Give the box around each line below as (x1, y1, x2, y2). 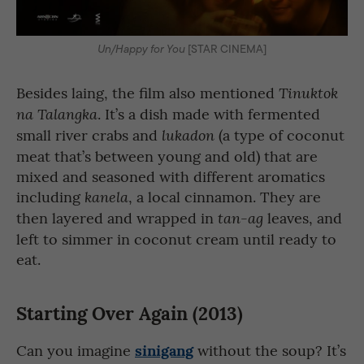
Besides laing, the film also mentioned (16, 81, 279, 102)
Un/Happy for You (97, 40, 185, 57)
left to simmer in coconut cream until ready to (16, 227, 336, 249)
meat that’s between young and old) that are (16, 145, 318, 166)
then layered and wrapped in (16, 206, 218, 227)
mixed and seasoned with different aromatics (16, 165, 325, 186)
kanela (84, 186, 128, 206)
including (16, 185, 84, 206)
